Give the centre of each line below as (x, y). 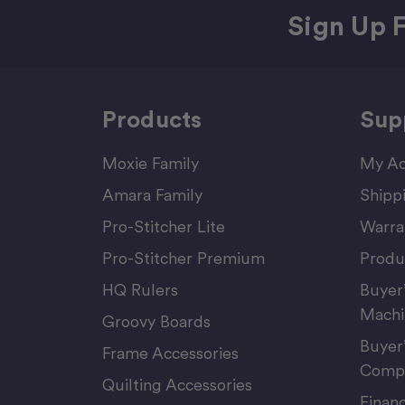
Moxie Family (150, 163)
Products (152, 118)
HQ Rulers (140, 289)
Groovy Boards (156, 321)
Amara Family (152, 194)
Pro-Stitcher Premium (183, 258)
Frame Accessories (170, 353)
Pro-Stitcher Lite (163, 226)
